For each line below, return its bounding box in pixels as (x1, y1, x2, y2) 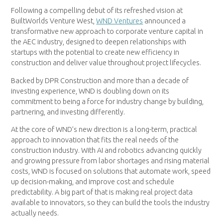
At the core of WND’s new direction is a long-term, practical (11, 125, 198, 133)
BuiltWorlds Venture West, (11, 17, 97, 25)
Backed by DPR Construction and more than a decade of (11, 76, 189, 85)
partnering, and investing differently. (11, 108, 125, 116)
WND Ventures (96, 17, 143, 25)
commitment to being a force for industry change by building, (11, 97, 204, 106)
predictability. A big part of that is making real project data (11, 188, 193, 196)
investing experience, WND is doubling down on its (11, 87, 170, 95)
